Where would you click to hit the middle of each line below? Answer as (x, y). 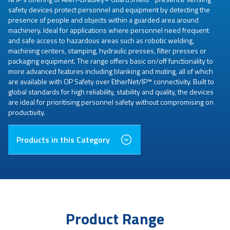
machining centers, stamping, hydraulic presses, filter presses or (107, 50)
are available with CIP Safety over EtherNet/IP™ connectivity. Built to (111, 81)
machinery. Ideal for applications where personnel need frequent (109, 30)
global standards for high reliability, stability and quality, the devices (111, 91)
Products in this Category (63, 139)
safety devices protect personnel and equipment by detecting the (109, 9)
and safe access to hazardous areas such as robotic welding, (101, 40)
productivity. (27, 112)
